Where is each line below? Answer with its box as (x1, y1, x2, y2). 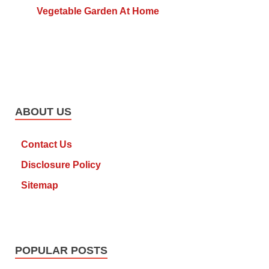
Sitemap (21, 180, 58, 191)
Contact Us (21, 139, 72, 150)
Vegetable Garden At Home (36, 6, 159, 17)
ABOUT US (15, 106, 71, 118)
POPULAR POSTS (15, 244, 107, 257)
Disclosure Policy (21, 160, 101, 171)
